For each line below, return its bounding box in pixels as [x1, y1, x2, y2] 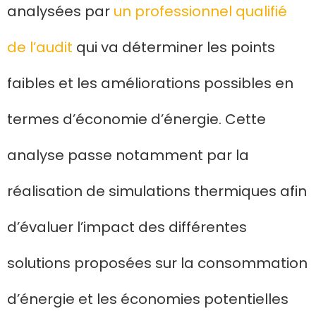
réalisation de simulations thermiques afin [7, 181, 307, 202]
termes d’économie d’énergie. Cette [7, 109, 266, 130]
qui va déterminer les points [73, 37, 275, 58]
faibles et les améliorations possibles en [7, 73, 293, 94]
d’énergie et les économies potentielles [7, 289, 288, 310]
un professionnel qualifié [114, 1, 287, 22]
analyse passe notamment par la [7, 145, 249, 166]
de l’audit [7, 37, 73, 58]
